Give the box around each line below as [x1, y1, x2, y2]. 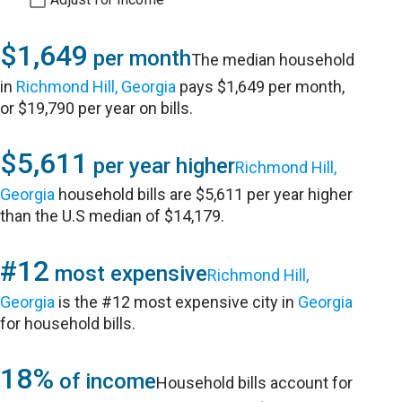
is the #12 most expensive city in [55, 293, 299, 311]
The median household [191, 50, 355, 69]
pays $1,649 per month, [176, 77, 345, 96]
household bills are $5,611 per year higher [55, 185, 354, 204]
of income [54, 369, 157, 394]
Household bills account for [156, 373, 354, 392]
